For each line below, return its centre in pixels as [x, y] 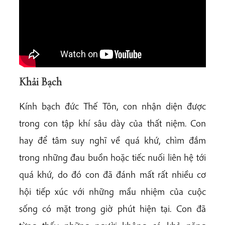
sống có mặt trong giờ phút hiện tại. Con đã [113, 209]
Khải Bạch [40, 82]
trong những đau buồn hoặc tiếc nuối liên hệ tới [113, 157]
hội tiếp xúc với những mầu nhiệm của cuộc [113, 192]
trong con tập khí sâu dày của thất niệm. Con [113, 123]
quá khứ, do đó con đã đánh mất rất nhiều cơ [113, 175]
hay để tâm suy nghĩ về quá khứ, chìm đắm [113, 140]
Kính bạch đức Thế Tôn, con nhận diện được [113, 106]
